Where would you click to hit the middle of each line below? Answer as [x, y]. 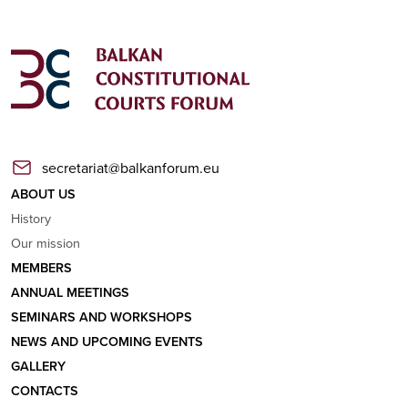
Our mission [46, 243]
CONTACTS [45, 391]
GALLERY [38, 366]
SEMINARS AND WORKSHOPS [102, 317]
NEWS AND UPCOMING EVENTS [107, 342]
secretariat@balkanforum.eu [131, 168]
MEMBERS [41, 268]
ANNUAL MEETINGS [70, 292]
